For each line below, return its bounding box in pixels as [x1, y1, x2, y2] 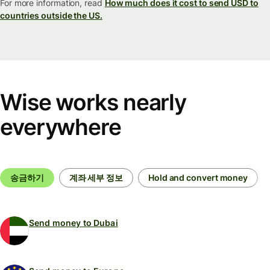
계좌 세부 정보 [69, 172, 123, 183]
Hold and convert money [148, 172, 248, 183]
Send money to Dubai [29, 217, 118, 228]
